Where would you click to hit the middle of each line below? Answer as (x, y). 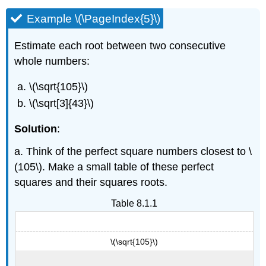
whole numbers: (52, 61)
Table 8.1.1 (134, 204)
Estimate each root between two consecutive (120, 45)
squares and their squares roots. (91, 183)
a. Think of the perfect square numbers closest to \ (133, 152)
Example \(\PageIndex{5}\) (94, 19)
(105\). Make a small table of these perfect (114, 167)
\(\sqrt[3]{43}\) (62, 103)
